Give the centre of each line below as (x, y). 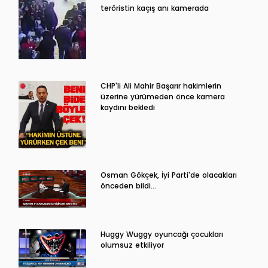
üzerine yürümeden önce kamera (162, 97)
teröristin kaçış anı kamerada (154, 8)
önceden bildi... (128, 185)
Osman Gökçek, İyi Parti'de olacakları (168, 175)
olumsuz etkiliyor (132, 245)
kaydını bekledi (127, 108)
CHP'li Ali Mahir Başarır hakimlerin (161, 86)
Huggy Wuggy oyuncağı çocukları (162, 234)
